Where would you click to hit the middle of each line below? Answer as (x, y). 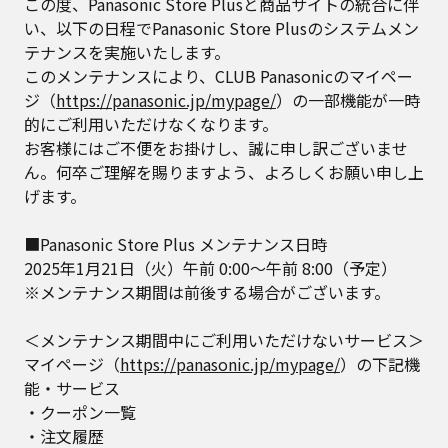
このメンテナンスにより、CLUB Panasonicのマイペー (218, 76)
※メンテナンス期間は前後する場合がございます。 (207, 292)
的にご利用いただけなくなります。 (151, 124)
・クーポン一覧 (80, 412)
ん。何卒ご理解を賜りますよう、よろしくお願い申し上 (224, 172)
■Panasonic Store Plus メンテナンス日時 (175, 244)
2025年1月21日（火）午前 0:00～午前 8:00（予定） (210, 268)
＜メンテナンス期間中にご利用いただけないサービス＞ (224, 340)
